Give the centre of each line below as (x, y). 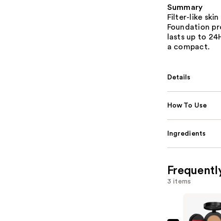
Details (179, 77)
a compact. (188, 47)
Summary (185, 7)
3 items (179, 181)
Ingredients (186, 133)
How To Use (187, 105)
